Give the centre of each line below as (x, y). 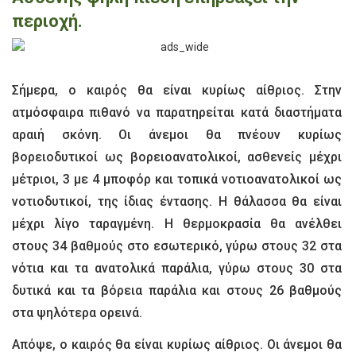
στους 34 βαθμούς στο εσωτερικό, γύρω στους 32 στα (177, 246)
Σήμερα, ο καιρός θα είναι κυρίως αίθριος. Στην (177, 90)
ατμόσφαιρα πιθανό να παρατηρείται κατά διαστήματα (177, 112)
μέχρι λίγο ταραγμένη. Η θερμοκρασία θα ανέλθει (177, 223)
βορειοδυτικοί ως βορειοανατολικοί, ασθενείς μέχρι (177, 157)
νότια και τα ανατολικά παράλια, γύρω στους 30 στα (177, 268)
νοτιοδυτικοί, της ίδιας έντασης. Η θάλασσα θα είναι (177, 201)
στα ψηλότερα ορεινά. (77, 312)
